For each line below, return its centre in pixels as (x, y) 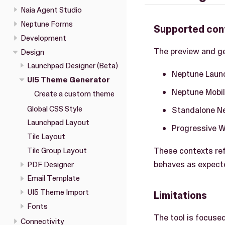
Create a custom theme (74, 94)
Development (43, 38)
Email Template (53, 179)
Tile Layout (46, 137)
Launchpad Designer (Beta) (73, 66)
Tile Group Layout (57, 150)
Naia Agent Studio (51, 10)
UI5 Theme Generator (69, 80)
